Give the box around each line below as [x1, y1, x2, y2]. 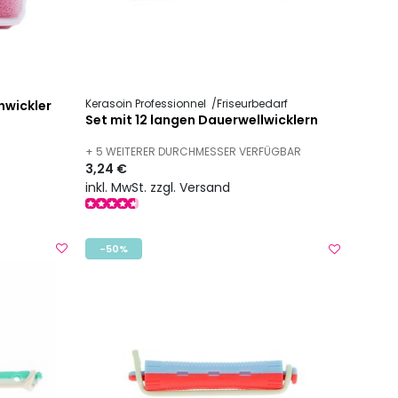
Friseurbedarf [217, 96, 289, 112]
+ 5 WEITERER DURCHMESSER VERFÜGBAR [85, 144, 302, 160]
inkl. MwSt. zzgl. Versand [85, 178, 231, 196]
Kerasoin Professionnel [85, 96, 210, 112]
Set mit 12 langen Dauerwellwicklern [85, 111, 319, 130]
